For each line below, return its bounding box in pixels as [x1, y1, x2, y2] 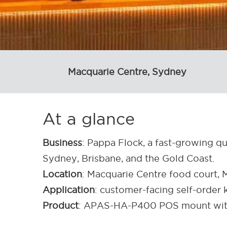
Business [43, 137, 82, 147]
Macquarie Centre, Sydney [68, 66, 187, 77]
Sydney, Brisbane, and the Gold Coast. [43, 153, 214, 163]
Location [43, 169, 82, 179]
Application [43, 184, 95, 195]
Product [43, 200, 79, 210]
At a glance [43, 109, 135, 128]
